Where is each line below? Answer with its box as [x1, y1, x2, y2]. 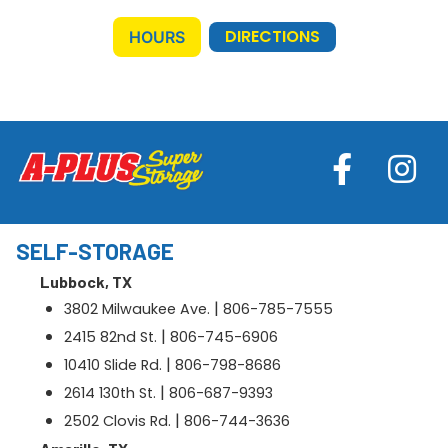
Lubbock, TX [40, 272, 132, 292]
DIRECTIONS [224, 25, 320, 49]
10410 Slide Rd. [64, 355, 162, 376]
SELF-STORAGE [16, 238, 174, 265]
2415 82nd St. [64, 327, 157, 348]
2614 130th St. [64, 383, 156, 404]
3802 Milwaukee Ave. [64, 299, 210, 320]
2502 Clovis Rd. [64, 411, 171, 432]
